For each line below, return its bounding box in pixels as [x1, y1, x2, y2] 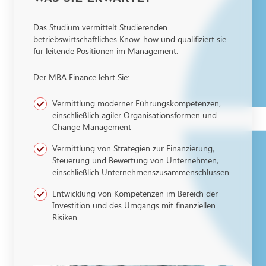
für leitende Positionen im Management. [33, 45, 178, 56]
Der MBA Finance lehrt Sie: [33, 71, 129, 83]
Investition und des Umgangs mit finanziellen [52, 199, 216, 211]
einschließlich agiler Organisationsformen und [52, 109, 217, 121]
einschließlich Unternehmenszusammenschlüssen [52, 166, 229, 178]
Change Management [52, 121, 131, 132]
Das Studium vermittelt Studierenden [33, 21, 167, 33]
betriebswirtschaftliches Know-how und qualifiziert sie [33, 33, 226, 45]
